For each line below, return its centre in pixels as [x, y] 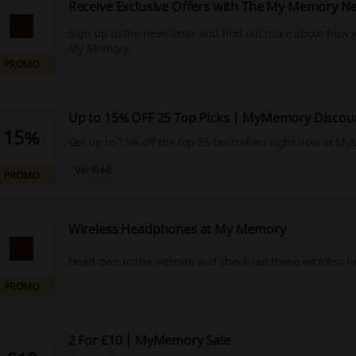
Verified [93, 170]
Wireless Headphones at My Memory [177, 229]
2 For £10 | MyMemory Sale [149, 340]
